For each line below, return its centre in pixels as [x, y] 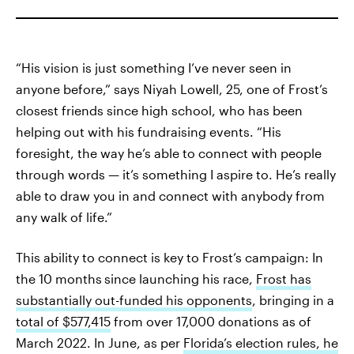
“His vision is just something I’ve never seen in [154, 68]
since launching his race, [180, 279]
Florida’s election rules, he [261, 343]
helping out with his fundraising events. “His [149, 132]
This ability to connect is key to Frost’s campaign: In [169, 257]
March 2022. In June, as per [100, 343]
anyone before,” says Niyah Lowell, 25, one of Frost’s [172, 89]
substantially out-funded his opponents [134, 300]
